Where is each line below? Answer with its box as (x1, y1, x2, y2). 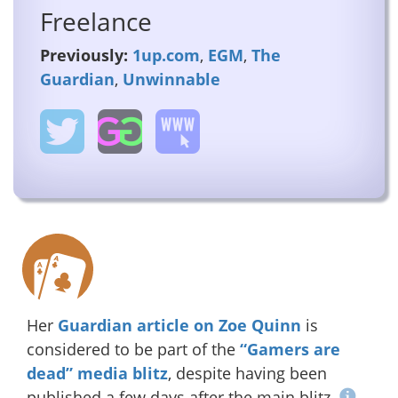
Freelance (40, 4, 152, 38)
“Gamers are (240, 338, 340, 360)
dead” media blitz (27, 362, 168, 384)
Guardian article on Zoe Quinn (58, 314, 301, 336)
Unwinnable (123, 68, 220, 90)
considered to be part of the (27, 338, 240, 360)
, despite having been (168, 362, 327, 384)
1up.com (132, 44, 200, 66)
